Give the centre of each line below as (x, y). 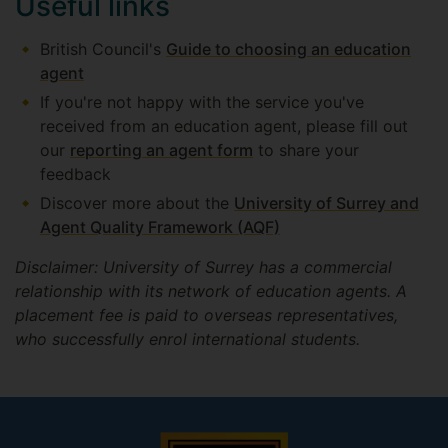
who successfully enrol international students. (190, 339)
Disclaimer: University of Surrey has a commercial (203, 267)
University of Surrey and (326, 203)
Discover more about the (137, 203)
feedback (75, 174)
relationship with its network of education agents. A (211, 291)
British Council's (103, 49)
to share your (306, 150)
